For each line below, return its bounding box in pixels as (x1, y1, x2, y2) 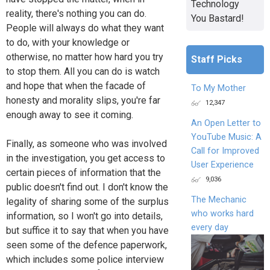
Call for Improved (190, 145, 259, 156)
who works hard (190, 208, 254, 219)
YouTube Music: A (190, 131, 262, 142)
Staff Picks (190, 53, 242, 65)
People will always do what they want (6, 22, 164, 34)
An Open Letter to (190, 118, 261, 128)
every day (190, 222, 228, 233)
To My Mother (190, 83, 246, 93)
